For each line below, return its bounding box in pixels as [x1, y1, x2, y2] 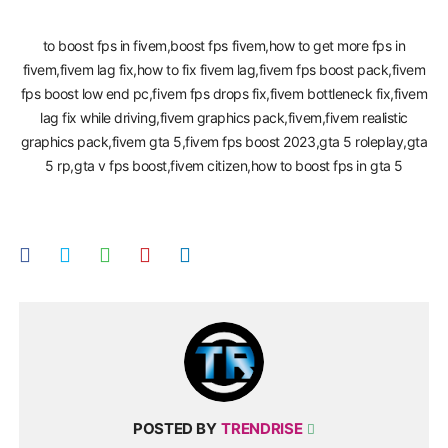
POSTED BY [132, 419, 217, 439]
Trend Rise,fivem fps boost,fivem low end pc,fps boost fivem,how [25, 13, 423, 31]
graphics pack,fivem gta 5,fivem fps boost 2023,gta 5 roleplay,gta [20, 133, 428, 151]
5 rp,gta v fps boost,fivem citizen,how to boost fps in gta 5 [45, 157, 403, 175]
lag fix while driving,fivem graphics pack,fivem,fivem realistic [40, 109, 408, 127]
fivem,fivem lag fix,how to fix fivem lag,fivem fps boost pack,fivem [22, 61, 426, 79]
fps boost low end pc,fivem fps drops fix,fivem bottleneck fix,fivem [20, 85, 428, 103]
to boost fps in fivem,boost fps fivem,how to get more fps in [42, 37, 406, 55]
